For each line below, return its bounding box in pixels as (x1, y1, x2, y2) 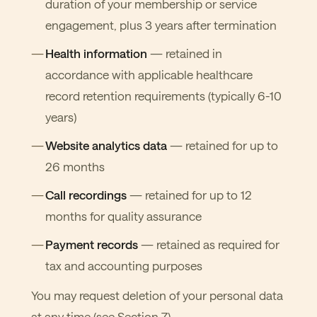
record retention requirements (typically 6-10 (45, 88, 282, 103)
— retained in (147, 46, 222, 60)
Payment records (45, 237, 138, 251)
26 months (45, 159, 105, 173)
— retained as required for (138, 237, 279, 251)
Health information (45, 46, 147, 60)
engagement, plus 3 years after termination (45, 18, 277, 32)
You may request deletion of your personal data (31, 288, 283, 302)
